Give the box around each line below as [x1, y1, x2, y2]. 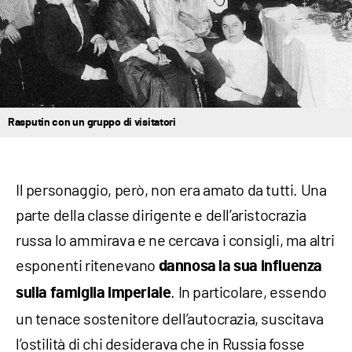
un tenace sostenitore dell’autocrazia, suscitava [16, 309, 324, 328]
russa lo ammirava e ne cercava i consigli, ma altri [16, 230, 335, 250]
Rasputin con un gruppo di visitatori [8, 117, 176, 129]
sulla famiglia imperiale [16, 285, 171, 302]
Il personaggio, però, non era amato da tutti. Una [16, 180, 327, 200]
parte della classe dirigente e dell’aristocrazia [16, 205, 306, 225]
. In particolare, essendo [170, 282, 327, 302]
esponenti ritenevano [16, 255, 159, 275]
